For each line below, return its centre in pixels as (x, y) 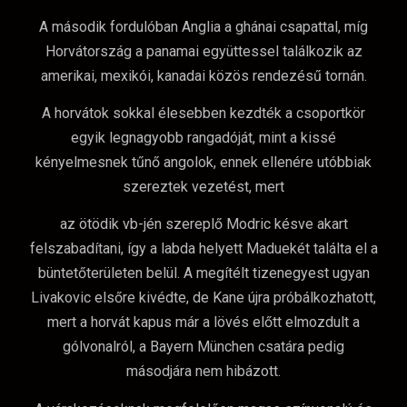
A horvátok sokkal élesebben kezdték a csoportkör (203, 114)
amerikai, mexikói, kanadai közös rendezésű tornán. (203, 75)
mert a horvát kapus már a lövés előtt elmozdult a (203, 323)
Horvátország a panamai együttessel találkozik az (203, 51)
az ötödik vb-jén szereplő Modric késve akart (203, 224)
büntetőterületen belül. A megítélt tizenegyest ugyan (203, 273)
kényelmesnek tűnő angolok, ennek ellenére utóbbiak (203, 163)
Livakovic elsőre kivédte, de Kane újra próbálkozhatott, (203, 298)
